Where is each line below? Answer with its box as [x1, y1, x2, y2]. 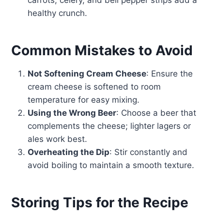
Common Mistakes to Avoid [11, 42, 193, 59]
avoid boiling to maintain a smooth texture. [27, 160, 194, 170]
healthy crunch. [27, 8, 87, 18]
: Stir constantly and [109, 147, 187, 157]
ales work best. [27, 134, 87, 144]
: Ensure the [146, 69, 193, 79]
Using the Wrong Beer [27, 108, 116, 118]
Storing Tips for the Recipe [11, 194, 188, 211]
